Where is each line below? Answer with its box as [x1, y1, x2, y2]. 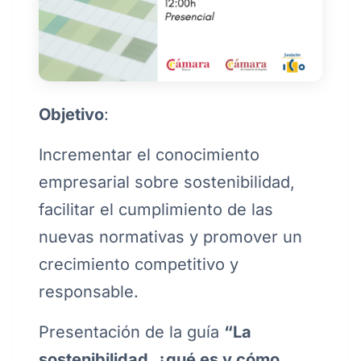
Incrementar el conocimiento [39, 145, 259, 165]
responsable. [39, 282, 139, 302]
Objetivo [39, 105, 104, 125]
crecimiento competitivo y [39, 255, 239, 275]
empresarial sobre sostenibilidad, [39, 172, 295, 193]
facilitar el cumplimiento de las [39, 200, 273, 220]
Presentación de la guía [39, 322, 224, 342]
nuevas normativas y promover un [39, 227, 302, 247]
